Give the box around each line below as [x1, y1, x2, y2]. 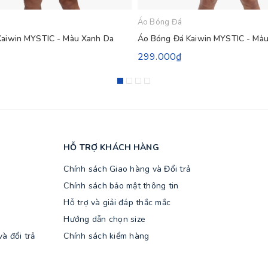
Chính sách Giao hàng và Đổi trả [63, 163, 191, 175]
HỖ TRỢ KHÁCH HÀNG [63, 141, 159, 153]
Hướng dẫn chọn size [63, 213, 146, 225]
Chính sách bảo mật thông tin [63, 179, 179, 191]
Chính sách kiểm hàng [63, 230, 150, 242]
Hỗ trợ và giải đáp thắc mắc [63, 196, 171, 208]
